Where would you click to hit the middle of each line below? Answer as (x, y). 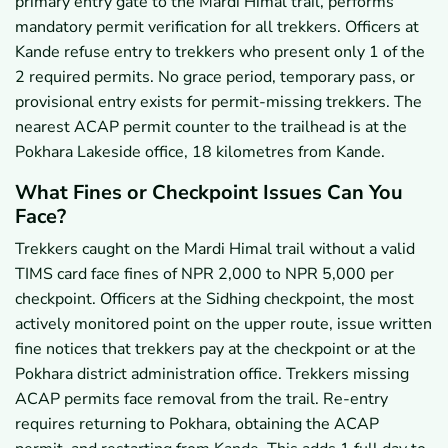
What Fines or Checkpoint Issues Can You (209, 192)
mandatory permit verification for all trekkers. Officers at (217, 26)
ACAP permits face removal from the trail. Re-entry (201, 398)
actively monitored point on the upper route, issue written (223, 323)
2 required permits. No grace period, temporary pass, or (215, 76)
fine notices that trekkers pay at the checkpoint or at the (215, 348)
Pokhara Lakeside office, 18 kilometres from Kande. (200, 151)
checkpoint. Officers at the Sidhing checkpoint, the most (214, 298)
